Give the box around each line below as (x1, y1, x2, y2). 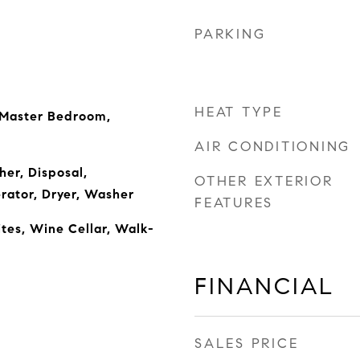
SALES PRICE (194, 335, 299, 352)
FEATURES (194, 194, 273, 211)
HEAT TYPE (194, 104, 283, 121)
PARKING (194, 26, 266, 43)
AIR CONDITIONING (194, 138, 350, 155)
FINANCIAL (194, 272, 334, 301)
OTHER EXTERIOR (194, 173, 333, 190)
